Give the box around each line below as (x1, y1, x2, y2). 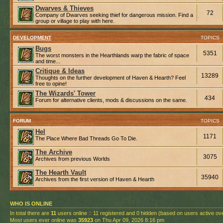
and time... (35, 58, 60, 64)
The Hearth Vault (35, 168, 86, 176)
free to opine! (35, 80, 67, 87)
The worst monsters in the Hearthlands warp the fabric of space (35, 52, 189, 58)
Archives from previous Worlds (35, 155, 110, 162)
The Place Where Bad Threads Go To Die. (35, 135, 137, 141)
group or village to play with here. (35, 17, 114, 24)
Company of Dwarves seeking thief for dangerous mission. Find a (35, 11, 193, 18)
